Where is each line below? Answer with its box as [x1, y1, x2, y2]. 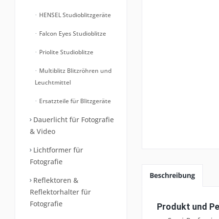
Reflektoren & [31, 175, 78, 185]
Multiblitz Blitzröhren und [38, 66, 111, 75]
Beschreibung [150, 171, 195, 180]
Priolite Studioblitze [38, 48, 93, 56]
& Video [30, 127, 55, 136]
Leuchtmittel [35, 78, 71, 87]
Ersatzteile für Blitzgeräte [38, 97, 111, 105]
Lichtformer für [31, 145, 83, 154]
